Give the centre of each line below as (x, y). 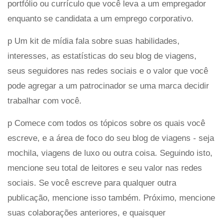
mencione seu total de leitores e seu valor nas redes (105, 168)
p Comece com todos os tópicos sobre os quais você (106, 123)
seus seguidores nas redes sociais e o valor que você (108, 71)
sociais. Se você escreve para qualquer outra (92, 183)
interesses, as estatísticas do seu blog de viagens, (102, 56)
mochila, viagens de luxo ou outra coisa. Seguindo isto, (110, 153)
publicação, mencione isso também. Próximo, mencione (111, 198)
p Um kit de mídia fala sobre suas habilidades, (94, 41)
